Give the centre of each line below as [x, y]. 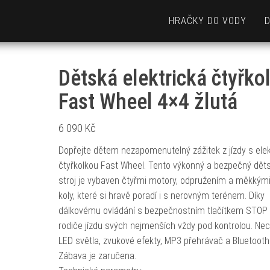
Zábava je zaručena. [97, 256]
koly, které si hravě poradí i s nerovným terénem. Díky [161, 196]
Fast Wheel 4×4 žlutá [148, 102]
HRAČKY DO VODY [208, 21]
